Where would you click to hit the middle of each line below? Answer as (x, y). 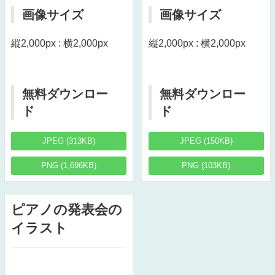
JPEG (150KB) (206, 141)
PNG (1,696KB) (68, 166)
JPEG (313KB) (68, 141)
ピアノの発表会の (66, 210)
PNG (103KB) (206, 166)
